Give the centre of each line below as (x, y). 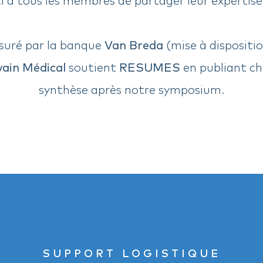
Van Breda (134, 44)
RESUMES (150, 67)
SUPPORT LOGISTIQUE (131, 252)
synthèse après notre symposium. (131, 89)
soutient (92, 67)
